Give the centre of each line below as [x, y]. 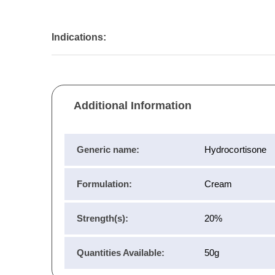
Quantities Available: [121, 253]
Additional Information [133, 106]
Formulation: [104, 184]
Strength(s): [103, 219]
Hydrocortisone [236, 150]
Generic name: [108, 150]
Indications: [79, 37]
